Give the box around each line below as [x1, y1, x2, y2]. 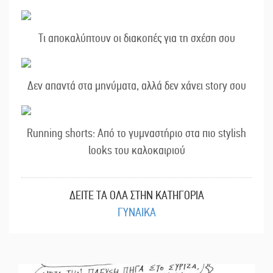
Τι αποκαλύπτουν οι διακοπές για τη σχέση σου [38, 31, 235, 46]
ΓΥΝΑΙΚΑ [117, 205, 156, 220]
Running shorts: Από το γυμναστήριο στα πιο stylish [27, 126, 246, 141]
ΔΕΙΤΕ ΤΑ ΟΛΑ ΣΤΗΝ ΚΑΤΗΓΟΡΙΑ [69, 188, 204, 203]
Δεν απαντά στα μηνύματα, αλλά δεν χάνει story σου [27, 79, 246, 93]
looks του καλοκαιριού [88, 143, 185, 158]
